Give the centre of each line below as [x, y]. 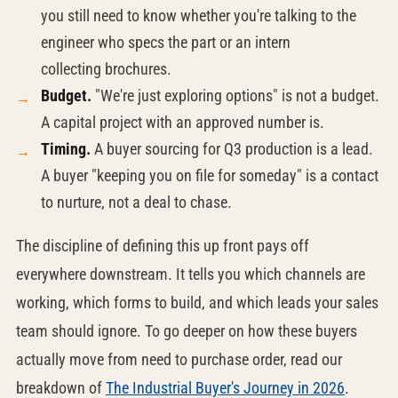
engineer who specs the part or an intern [165, 42]
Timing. [65, 149]
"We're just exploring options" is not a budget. [235, 96]
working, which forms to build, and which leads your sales [197, 302]
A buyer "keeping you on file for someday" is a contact [209, 175]
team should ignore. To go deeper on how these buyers [186, 331]
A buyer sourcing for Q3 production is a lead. [231, 149]
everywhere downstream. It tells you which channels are [190, 274]
